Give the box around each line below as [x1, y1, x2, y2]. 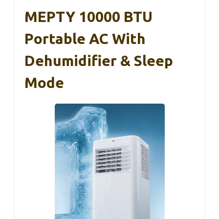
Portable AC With [24, 30, 146, 47]
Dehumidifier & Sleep [24, 52, 173, 69]
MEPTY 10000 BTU [24, 8, 153, 25]
